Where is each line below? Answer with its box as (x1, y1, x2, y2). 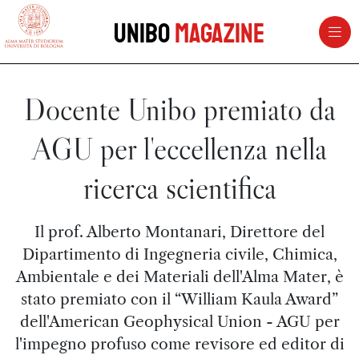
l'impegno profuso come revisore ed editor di (14, 334, 345, 353)
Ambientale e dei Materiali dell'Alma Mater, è (15, 267, 344, 286)
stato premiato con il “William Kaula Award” (21, 289, 338, 309)
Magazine (174, 17, 264, 50)
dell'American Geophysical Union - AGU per (19, 312, 340, 331)
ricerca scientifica (83, 169, 276, 207)
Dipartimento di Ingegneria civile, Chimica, (22, 244, 337, 264)
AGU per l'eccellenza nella (32, 130, 327, 167)
